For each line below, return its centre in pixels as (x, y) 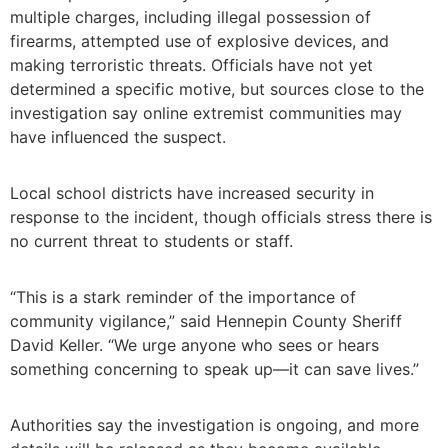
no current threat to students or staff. (151, 241)
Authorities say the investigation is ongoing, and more (214, 425)
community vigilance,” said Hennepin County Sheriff (206, 321)
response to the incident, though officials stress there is (221, 217)
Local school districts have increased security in (192, 193)
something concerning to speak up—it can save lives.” (214, 369)
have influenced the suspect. (118, 137)
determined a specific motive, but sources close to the (217, 89)
